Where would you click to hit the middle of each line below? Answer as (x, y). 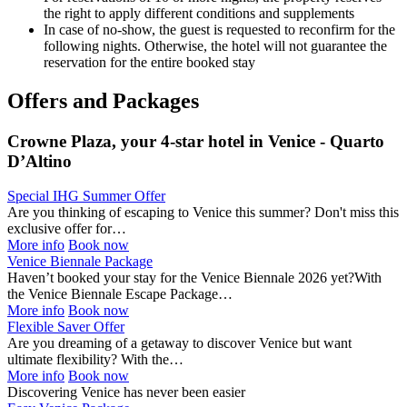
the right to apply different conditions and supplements (199, 13)
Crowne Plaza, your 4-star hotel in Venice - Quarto (196, 141)
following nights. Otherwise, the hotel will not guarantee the (215, 45)
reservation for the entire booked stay (149, 62)
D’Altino (40, 161)
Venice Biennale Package (80, 262)
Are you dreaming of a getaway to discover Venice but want (179, 343)
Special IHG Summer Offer (86, 196)
